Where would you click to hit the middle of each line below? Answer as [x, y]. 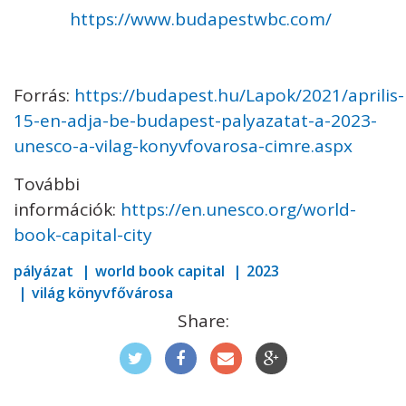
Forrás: [44, 95]
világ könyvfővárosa [102, 292]
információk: [67, 209]
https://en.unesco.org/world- [238, 209]
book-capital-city [83, 234]
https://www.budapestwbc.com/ [201, 19]
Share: [203, 320]
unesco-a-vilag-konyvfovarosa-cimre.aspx [183, 145]
